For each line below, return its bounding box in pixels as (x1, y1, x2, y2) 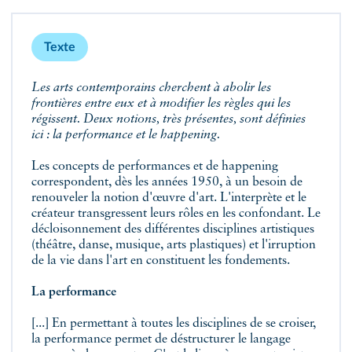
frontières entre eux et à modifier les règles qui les (31, 97, 291, 110)
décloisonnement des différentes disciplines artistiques (31, 223, 314, 236)
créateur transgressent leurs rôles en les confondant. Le (31, 207, 321, 220)
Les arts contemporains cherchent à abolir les (31, 82, 271, 94)
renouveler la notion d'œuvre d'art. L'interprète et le (31, 192, 306, 204)
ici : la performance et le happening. (31, 129, 220, 141)
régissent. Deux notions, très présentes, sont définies (31, 113, 306, 126)
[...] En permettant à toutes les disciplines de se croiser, (31, 317, 316, 330)
